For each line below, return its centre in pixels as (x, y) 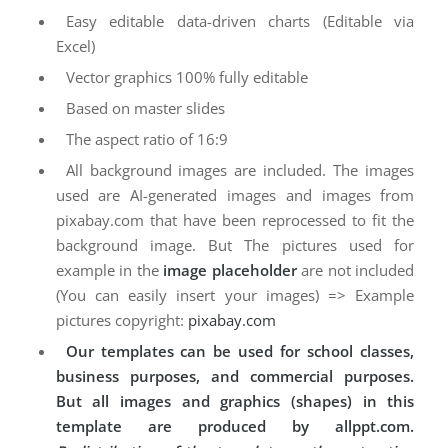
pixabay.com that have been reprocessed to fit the (235, 220)
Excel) (75, 46)
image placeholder (230, 270)
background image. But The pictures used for (235, 245)
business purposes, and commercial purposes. (235, 376)
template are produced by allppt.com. (235, 426)
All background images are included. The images (240, 170)
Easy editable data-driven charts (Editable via (240, 21)
